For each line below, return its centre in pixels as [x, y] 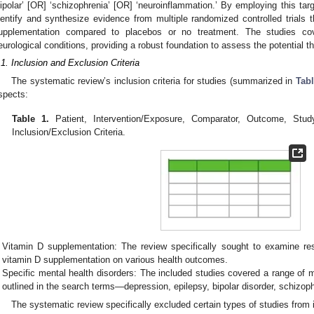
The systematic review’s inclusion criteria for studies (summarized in [153, 81]
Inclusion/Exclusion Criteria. [69, 132]
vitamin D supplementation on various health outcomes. [115, 260]
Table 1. [31, 118]
